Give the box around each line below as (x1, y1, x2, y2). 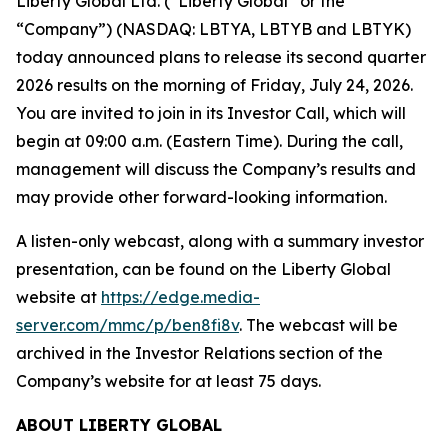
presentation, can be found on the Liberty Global (16, 259, 391, 279)
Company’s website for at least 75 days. (16, 371, 321, 391)
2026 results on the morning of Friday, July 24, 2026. (16, 75, 413, 95)
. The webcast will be (239, 315, 398, 335)
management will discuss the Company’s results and (16, 159, 416, 179)
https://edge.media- (101, 287, 260, 307)
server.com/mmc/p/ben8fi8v (16, 315, 239, 335)
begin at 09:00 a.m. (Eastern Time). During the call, (16, 131, 403, 151)
